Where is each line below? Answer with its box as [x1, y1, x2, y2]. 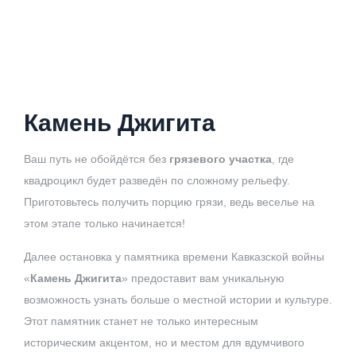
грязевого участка [169, 152, 272, 165]
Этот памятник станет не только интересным [24, 314, 258, 327]
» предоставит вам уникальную [122, 271, 284, 284]
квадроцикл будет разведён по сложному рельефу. [24, 173, 290, 187]
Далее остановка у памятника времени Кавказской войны [24, 250, 324, 263]
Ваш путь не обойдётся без [24, 152, 169, 165]
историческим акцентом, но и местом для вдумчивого [24, 335, 304, 349]
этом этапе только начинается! [24, 216, 185, 230]
